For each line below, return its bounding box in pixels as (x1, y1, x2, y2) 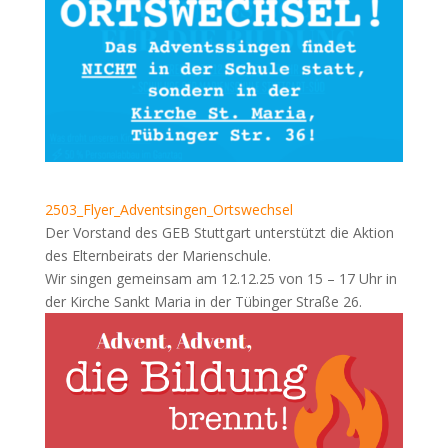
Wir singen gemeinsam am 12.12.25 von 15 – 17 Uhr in (44, 269, 397, 289)
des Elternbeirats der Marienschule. (44, 246, 271, 266)
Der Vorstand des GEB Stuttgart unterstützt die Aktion (44, 223, 394, 243)
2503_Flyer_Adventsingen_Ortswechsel (44, 200, 293, 220)
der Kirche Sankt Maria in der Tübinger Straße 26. (44, 292, 362, 312)
